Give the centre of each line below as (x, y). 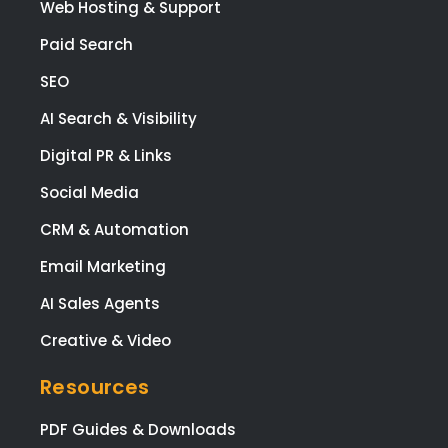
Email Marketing (103, 267)
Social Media (89, 193)
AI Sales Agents (100, 304)
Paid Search (86, 45)
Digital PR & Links (106, 156)
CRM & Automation (114, 230)
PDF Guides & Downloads (138, 430)
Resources (95, 387)
